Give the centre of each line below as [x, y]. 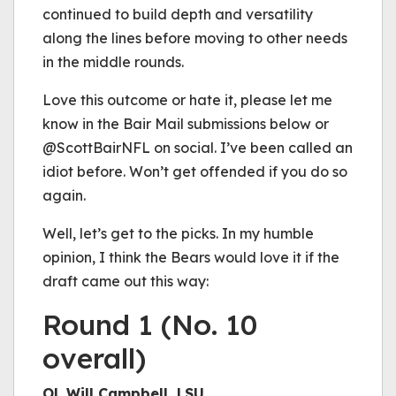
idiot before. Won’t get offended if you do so [195, 171]
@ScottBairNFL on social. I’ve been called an [198, 148]
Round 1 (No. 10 [150, 324]
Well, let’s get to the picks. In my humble [178, 233]
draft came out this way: [126, 281]
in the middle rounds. [113, 62]
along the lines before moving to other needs [195, 38]
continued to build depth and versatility [178, 14]
